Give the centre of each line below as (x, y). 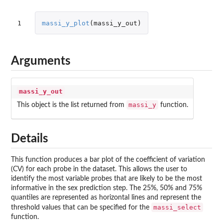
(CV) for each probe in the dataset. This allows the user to (99, 169)
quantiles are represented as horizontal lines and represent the (106, 198)
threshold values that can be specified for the (81, 208)
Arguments (41, 61)
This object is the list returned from (71, 105)
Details (30, 139)
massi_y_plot (65, 23)
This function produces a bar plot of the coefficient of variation (108, 160)
